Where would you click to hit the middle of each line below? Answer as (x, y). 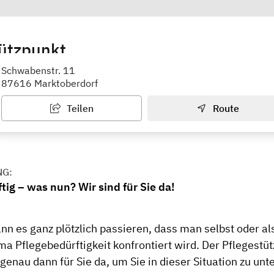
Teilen (79, 109)
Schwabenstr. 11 (38, 71)
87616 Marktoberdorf (50, 83)
